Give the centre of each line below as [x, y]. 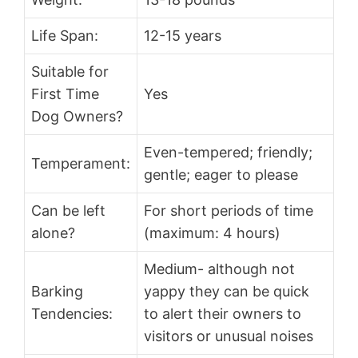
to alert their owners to [223, 314]
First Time [65, 94]
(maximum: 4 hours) [212, 233]
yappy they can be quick [227, 292]
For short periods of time [229, 211]
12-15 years [183, 36]
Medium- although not [219, 269]
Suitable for [70, 72]
